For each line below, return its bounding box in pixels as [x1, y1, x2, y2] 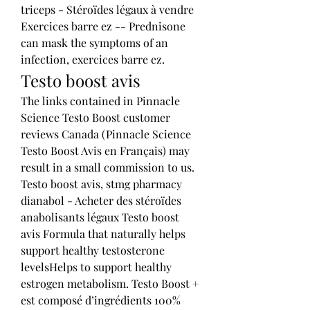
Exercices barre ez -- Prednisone [21, 18, 185, 33]
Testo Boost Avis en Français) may [21, 143, 190, 158]
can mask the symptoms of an [21, 35, 168, 50]
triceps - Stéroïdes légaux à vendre [21, 1, 194, 17]
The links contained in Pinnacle [21, 93, 180, 108]
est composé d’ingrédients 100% [21, 292, 181, 307]
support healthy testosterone [21, 242, 165, 257]
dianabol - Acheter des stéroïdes [21, 192, 181, 208]
